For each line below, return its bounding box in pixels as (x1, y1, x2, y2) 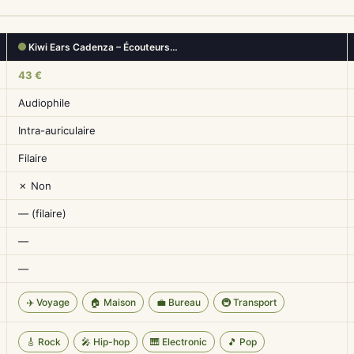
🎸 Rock (26, 336, 61, 348)
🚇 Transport (221, 296, 277, 308)
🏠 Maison (90, 296, 136, 308)
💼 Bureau (156, 296, 201, 308)
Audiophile (18, 96, 70, 109)
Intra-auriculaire (18, 124, 96, 137)
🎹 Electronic (150, 336, 207, 348)
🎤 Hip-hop (81, 336, 130, 348)
